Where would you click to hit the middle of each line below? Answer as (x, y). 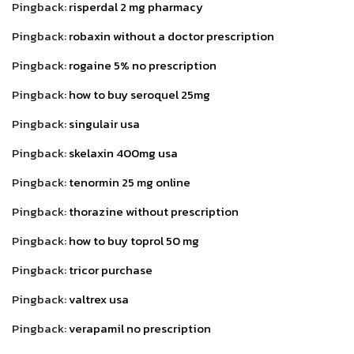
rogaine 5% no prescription (143, 65)
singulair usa (104, 123)
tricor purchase (111, 269)
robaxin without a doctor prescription (171, 36)
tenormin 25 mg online (130, 182)
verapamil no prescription (140, 328)
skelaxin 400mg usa (123, 153)
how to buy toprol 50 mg (134, 240)
